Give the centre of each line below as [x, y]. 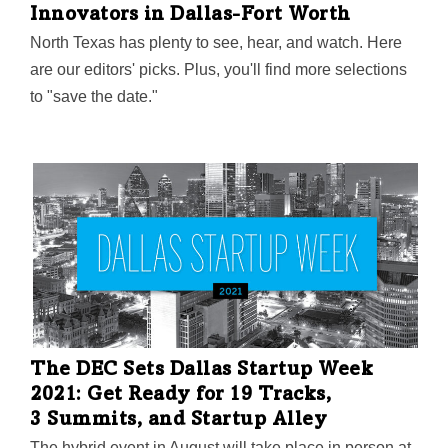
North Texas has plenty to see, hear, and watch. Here [216, 43]
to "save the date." [94, 97]
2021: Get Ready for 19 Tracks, [180, 396]
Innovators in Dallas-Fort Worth [190, 16]
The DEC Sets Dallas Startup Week [201, 371]
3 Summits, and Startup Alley [178, 421]
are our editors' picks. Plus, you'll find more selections [218, 70]
